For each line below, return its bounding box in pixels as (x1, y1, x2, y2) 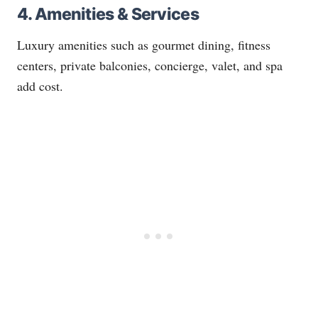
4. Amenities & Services (17, 4, 199, 25)
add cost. (17, 77, 63, 95)
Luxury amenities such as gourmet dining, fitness (17, 36, 270, 54)
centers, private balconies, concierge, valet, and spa (17, 57, 283, 75)
